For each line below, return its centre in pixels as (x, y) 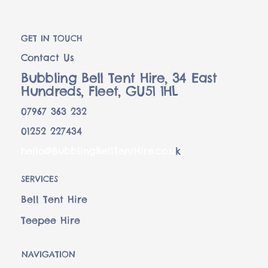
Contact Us (48, 57)
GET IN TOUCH (52, 38)
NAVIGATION (48, 255)
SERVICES (40, 179)
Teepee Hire (51, 220)
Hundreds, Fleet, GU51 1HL (100, 91)
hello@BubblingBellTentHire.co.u (98, 150)
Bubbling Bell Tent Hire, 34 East (119, 77)
